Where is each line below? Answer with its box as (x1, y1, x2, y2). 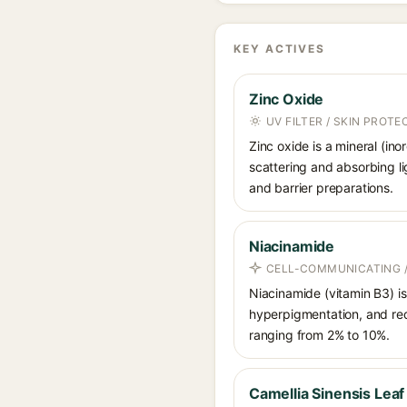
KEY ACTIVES (233, 42, 326, 55)
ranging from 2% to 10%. (249, 327, 391, 342)
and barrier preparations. (249, 180, 393, 195)
